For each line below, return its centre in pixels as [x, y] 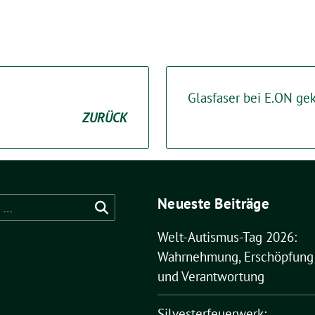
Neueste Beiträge [213, 204]
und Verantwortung [211, 276]
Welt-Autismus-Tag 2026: [227, 237]
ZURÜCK [105, 117]
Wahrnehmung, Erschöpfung [236, 257]
